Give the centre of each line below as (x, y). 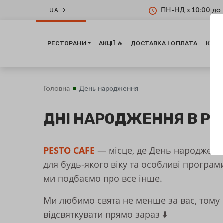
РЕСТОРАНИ (67, 43)
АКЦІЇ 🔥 (111, 43)
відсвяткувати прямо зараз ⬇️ (105, 214)
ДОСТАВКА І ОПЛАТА (164, 43)
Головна (56, 88)
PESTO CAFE (69, 150)
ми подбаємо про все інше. (103, 178)
